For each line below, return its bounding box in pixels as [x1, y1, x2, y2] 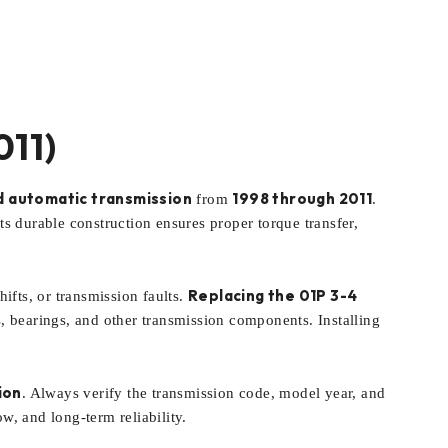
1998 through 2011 [232, 189, 373, 208]
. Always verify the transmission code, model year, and [21, 385, 386, 401]
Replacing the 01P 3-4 [188, 286, 358, 305]
